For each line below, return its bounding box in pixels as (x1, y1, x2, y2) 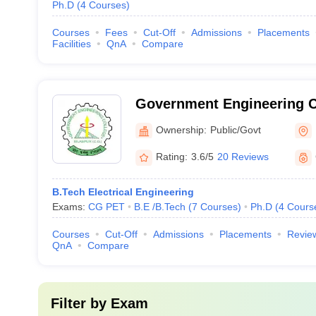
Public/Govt (209, 123, 261, 135)
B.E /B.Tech (133, 201, 186, 212)
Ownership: (155, 123, 207, 135)
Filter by (50, 296, 111, 311)
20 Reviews (217, 151, 269, 162)
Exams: (51, 201, 88, 212)
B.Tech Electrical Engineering (51, 186, 194, 197)
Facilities (51, 38, 91, 49)
